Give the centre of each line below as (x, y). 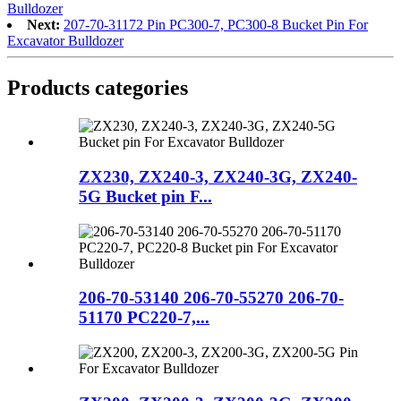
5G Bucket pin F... (145, 196)
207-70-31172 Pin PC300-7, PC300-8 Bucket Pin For (216, 25)
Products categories (98, 88)
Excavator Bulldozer (65, 41)
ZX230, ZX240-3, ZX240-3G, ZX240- (218, 176)
